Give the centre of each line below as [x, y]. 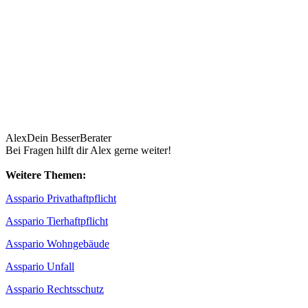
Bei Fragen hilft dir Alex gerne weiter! [88, 151]
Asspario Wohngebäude [57, 244]
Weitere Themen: [46, 175]
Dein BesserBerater [69, 138]
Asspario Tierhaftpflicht [57, 221]
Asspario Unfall [40, 267]
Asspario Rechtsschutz [55, 289]
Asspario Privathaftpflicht [61, 199]
